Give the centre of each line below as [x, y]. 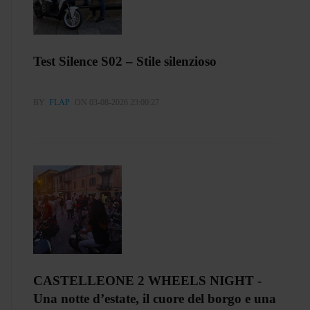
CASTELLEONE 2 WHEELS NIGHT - [147, 280]
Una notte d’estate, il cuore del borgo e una [155, 298]
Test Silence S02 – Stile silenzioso [125, 61]
